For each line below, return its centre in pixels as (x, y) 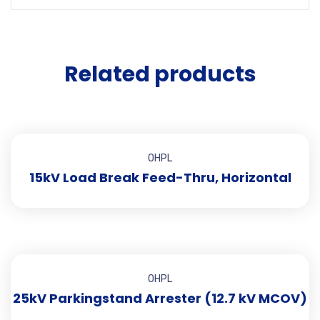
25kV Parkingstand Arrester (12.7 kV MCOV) (160, 298)
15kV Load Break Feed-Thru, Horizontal (160, 177)
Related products (160, 74)
